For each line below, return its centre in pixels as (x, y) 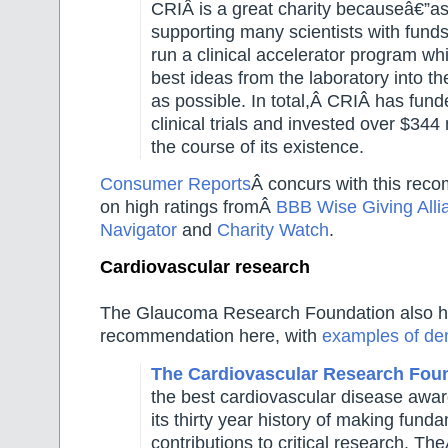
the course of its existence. (257, 147)
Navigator (138, 230)
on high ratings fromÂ (188, 207)
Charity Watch (273, 230)
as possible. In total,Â (239, 101)
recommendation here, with (211, 336)
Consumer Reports (175, 184)
